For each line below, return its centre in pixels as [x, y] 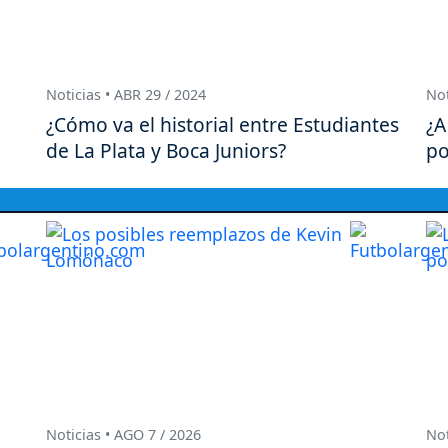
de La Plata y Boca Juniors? [166, 150]
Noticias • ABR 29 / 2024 [126, 94]
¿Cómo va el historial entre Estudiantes [222, 124]
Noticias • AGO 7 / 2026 [123, 435]
